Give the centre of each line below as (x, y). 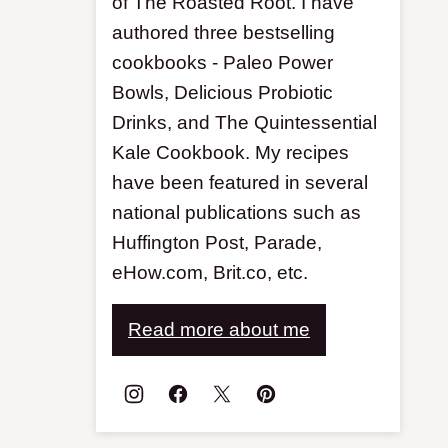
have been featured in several (240, 182)
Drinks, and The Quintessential (244, 122)
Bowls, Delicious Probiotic (222, 92)
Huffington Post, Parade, (217, 242)
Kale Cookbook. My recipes (230, 152)
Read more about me (219, 329)
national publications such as (236, 212)
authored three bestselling (223, 32)
